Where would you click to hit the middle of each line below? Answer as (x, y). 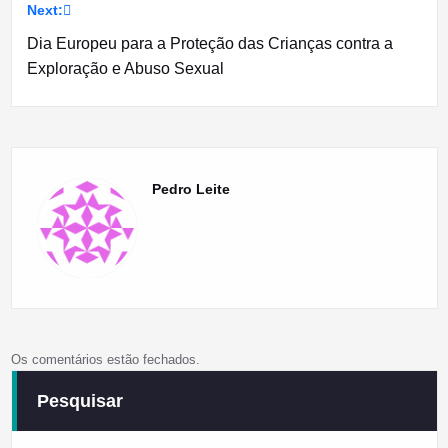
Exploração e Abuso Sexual (125, 69)
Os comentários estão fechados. (105, 360)
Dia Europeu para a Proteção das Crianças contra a (209, 44)
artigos (68, 31)
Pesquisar (79, 401)
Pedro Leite (190, 189)
